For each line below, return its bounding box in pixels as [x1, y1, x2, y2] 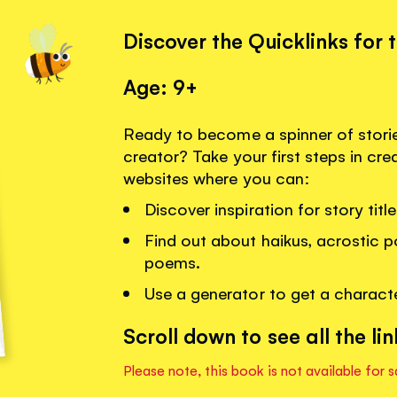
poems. [144, 251, 201, 273]
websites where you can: [123, 167, 310, 189]
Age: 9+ [123, 73, 198, 100]
